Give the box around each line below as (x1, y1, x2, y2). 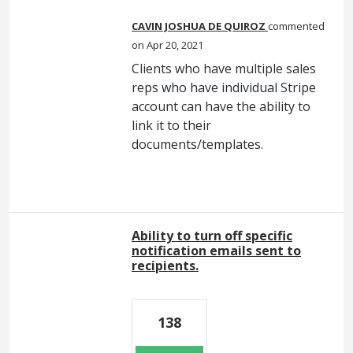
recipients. (132, 256, 199, 274)
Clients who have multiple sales (132, 59, 316, 77)
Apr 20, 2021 (147, 37, 203, 52)
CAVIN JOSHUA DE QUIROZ (132, 18, 266, 33)
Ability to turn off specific (132, 226, 292, 244)
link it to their (132, 116, 211, 134)
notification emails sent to (132, 241, 301, 259)
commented (268, 18, 325, 33)
